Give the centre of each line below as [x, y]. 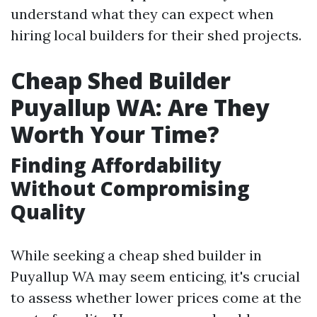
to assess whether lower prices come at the [156, 298]
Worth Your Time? [115, 134]
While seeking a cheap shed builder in [136, 255]
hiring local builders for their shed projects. [156, 35]
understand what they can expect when [142, 14]
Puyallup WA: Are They [140, 107]
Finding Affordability [116, 165]
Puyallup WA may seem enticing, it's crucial [155, 276]
